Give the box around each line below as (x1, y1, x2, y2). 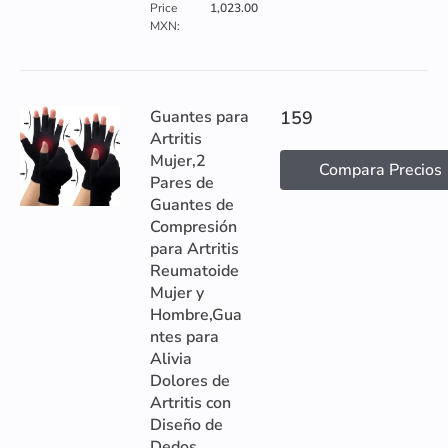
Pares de (150, 172, 214, 194)
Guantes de (150, 194, 234, 216)
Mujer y (150, 282, 204, 304)
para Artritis (150, 238, 239, 260)
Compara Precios (318, 159, 442, 181)
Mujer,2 (150, 150, 206, 172)
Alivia (150, 348, 192, 370)
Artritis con (150, 392, 231, 414)
